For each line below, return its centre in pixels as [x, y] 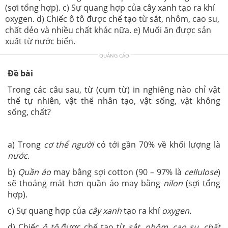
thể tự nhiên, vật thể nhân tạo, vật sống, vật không [114, 101]
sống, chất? [29, 112]
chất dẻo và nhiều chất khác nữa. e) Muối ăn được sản [108, 30]
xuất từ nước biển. [40, 41]
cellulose [201, 172]
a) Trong [26, 144]
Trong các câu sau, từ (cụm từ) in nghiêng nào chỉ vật [114, 89]
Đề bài [20, 73]
